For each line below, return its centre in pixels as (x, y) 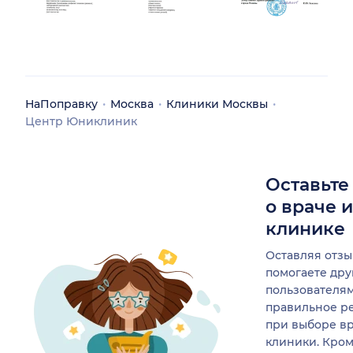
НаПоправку (61, 104)
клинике (305, 229)
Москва (132, 104)
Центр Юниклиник (81, 121)
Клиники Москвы (217, 104)
